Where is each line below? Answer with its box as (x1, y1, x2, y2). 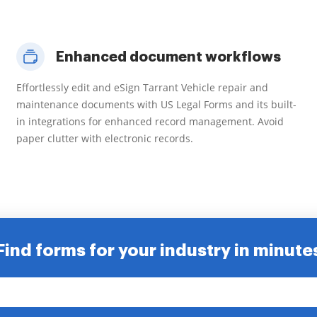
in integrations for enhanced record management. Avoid (16, 115, 284, 128)
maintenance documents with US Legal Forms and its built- (16, 98, 296, 111)
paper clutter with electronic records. (16, 132, 193, 145)
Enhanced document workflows (56, 50, 281, 64)
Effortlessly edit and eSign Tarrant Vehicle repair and (16, 81, 268, 94)
